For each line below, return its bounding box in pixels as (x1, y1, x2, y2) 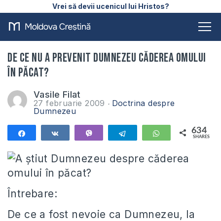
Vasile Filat (34, 89, 81, 100)
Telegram (133, 130, 161, 137)
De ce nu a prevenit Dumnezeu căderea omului (7, 50, 206, 66)
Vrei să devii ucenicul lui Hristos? (52, 2, 169, 10)
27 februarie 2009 (34, 98, 108, 108)
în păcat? (7, 65, 49, 80)
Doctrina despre (111, 98, 175, 108)
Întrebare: (7, 187, 57, 200)
